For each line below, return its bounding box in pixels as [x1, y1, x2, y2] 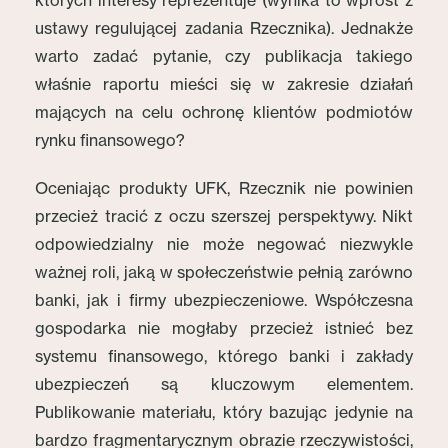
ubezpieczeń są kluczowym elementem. [35, 374, 413, 394]
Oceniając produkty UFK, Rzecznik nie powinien [35, 178, 413, 198]
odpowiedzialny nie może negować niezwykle [35, 234, 413, 254]
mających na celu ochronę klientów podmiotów [35, 102, 413, 122]
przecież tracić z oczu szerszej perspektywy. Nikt [35, 206, 413, 226]
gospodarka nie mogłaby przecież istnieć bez [35, 318, 413, 338]
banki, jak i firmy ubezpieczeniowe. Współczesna [35, 290, 413, 310]
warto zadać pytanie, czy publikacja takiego [35, 46, 413, 66]
